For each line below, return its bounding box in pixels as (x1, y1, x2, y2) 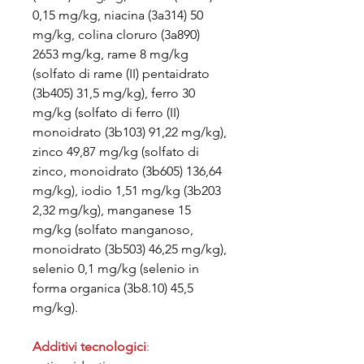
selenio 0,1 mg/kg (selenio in (32, 261, 199, 276)
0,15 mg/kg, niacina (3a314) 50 (32, 7, 203, 23)
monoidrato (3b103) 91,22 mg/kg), (32, 124, 227, 140)
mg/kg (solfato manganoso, (32, 222, 193, 237)
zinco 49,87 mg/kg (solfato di (32, 144, 199, 159)
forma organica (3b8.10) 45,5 (32, 280, 193, 296)
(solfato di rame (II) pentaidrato (32, 66, 210, 81)
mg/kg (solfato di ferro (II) (32, 105, 180, 120)
